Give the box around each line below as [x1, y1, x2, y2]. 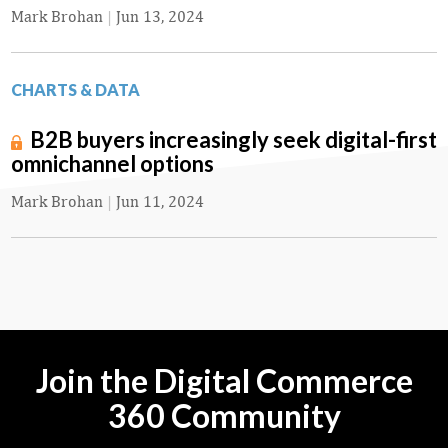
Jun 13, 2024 [116, 7, 204, 27]
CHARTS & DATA [11, 80, 140, 100]
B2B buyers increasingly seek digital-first [30, 126, 437, 154]
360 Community [107, 396, 341, 436]
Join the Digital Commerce [35, 361, 413, 401]
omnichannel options [11, 150, 214, 178]
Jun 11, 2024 [116, 192, 204, 212]
